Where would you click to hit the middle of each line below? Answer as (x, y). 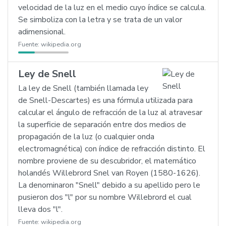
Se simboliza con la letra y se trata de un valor (100, 20)
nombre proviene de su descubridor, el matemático (107, 161)
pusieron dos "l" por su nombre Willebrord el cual (105, 197)
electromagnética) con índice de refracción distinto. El (112, 149)
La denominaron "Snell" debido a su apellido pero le (109, 185)
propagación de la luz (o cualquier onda (86, 137)
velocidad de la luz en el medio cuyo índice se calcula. (112, 8)
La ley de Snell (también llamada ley (83, 88)
